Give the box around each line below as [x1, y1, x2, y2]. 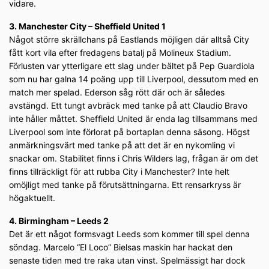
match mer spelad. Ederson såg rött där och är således [9, 87, 225, 98]
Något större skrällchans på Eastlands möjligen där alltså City [9, 34, 249, 45]
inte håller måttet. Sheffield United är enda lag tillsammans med [9, 113, 258, 124]
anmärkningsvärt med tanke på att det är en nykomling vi [9, 140, 235, 151]
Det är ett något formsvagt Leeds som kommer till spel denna [9, 229, 250, 240]
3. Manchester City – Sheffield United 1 [9, 21, 166, 32]
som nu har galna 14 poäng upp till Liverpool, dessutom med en [9, 74, 258, 85]
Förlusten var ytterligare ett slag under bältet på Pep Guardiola [9, 61, 255, 71]
